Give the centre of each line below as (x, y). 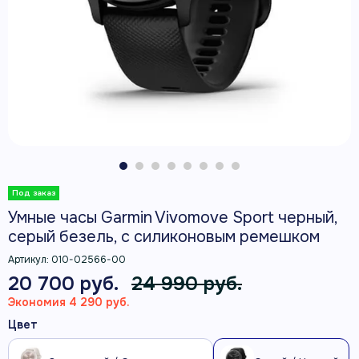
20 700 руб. (63, 284)
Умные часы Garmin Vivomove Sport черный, (173, 218)
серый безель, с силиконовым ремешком (164, 237)
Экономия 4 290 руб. (69, 302)
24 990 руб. (187, 284)
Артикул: (30, 260)
